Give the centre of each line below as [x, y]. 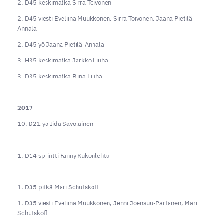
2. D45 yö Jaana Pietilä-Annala [61, 45]
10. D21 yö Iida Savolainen [55, 124]
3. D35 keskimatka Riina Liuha [60, 76]
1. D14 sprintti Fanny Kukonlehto [63, 155]
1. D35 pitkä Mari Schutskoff [58, 187]
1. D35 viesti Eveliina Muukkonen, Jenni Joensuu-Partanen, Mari [107, 203]
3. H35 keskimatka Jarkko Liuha [62, 60]
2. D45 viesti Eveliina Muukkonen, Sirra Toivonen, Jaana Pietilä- [106, 19]
